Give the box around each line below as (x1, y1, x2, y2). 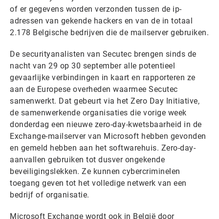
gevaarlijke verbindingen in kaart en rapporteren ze (10, 73, 196, 82)
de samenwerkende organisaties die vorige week (10, 108, 187, 117)
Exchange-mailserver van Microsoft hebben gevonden (10, 131, 206, 141)
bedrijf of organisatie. (10, 190, 89, 199)
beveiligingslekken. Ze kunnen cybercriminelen (10, 167, 180, 176)
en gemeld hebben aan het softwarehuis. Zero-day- (10, 143, 196, 153)
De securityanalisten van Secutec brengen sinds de (10, 49, 197, 59)
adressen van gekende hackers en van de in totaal (10, 16, 193, 25)
